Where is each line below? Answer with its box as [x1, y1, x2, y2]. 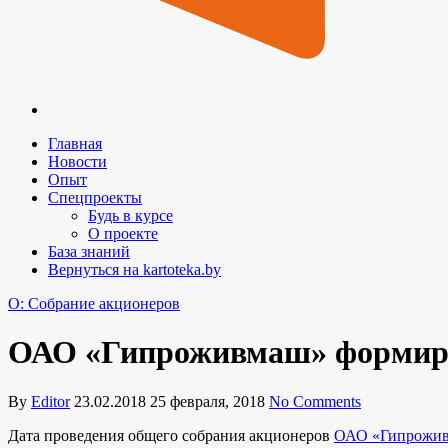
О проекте [88, 225, 158, 242]
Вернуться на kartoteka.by [48, 261, 221, 278]
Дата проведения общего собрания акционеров [8, 426, 334, 444]
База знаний [48, 243, 130, 260]
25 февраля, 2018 [150, 392, 265, 410]
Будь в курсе [88, 207, 173, 224]
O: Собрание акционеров [8, 295, 180, 312]
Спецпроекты [48, 189, 142, 206]
